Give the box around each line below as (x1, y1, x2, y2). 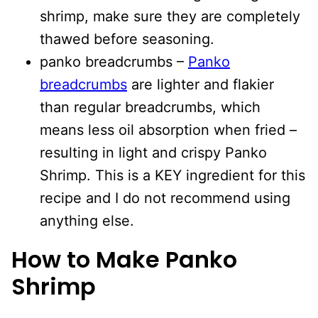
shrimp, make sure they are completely (40, 7, 300, 25)
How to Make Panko (11, 243, 237, 275)
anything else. (40, 212, 134, 229)
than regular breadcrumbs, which (40, 98, 261, 116)
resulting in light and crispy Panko (40, 143, 267, 161)
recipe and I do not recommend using (40, 189, 290, 207)
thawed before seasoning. (40, 30, 214, 48)
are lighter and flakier (127, 75, 274, 93)
